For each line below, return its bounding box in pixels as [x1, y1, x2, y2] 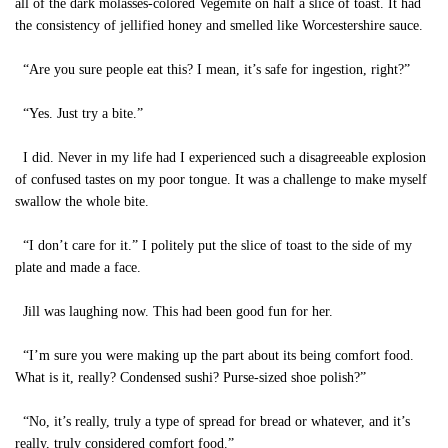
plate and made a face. [15, 260, 141, 275]
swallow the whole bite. [15, 194, 149, 209]
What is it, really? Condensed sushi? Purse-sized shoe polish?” [15, 370, 366, 385]
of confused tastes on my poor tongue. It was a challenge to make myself [15, 172, 427, 187]
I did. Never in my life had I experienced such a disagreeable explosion [15, 150, 426, 165]
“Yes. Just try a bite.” [15, 106, 143, 121]
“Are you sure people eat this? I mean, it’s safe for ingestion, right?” [15, 62, 410, 77]
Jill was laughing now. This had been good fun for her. [15, 304, 333, 319]
